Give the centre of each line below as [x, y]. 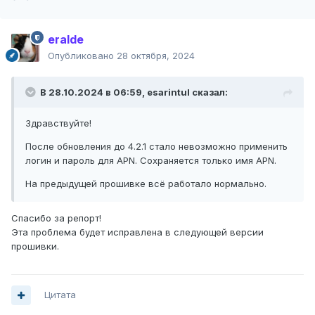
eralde [66, 40]
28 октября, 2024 [156, 56]
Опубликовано [82, 56]
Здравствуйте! [58, 123]
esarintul [168, 92]
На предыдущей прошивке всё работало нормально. [146, 184]
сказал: [209, 92]
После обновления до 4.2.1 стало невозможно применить [156, 147]
